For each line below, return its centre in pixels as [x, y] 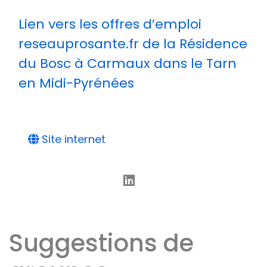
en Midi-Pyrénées [76, 83]
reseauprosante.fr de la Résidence [133, 44]
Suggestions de [101, 243]
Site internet [72, 139]
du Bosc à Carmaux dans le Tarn [128, 63]
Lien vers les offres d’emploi [110, 24]
